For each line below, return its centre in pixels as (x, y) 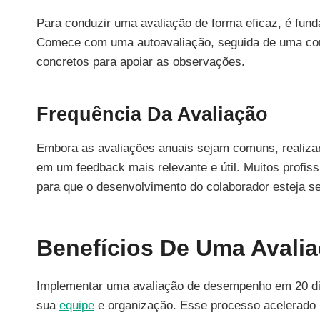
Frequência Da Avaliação (152, 115)
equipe (77, 305)
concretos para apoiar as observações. (141, 61)
